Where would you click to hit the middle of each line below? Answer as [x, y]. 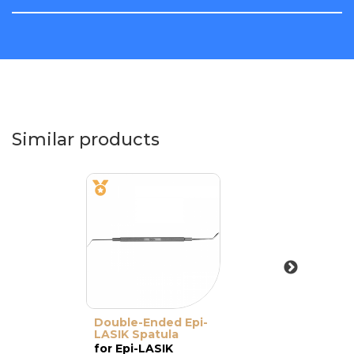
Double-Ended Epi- [151, 322]
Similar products [86, 139]
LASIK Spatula [136, 334]
